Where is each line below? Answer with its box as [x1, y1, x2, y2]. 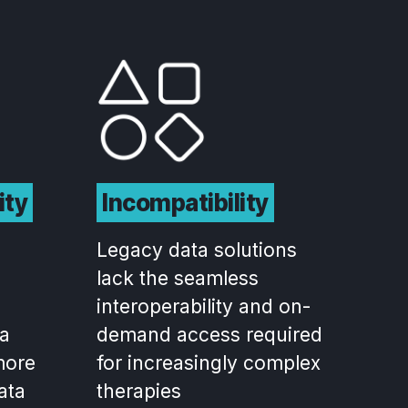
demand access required [97, 323, 322, 346]
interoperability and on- [97, 295, 311, 318]
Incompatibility [102, 189, 269, 217]
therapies [97, 380, 181, 403]
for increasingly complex [97, 352, 321, 374]
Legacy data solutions [97, 239, 297, 261]
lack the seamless [97, 267, 259, 290]
